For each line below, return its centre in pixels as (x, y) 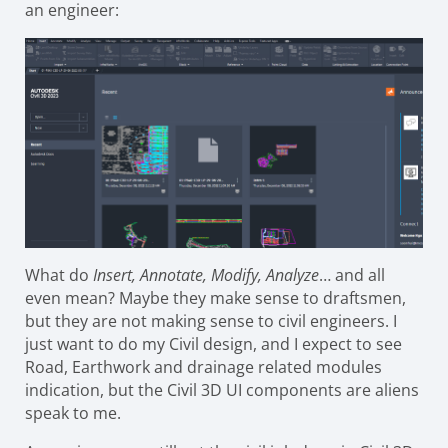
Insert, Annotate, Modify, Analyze (206, 274)
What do (59, 274)
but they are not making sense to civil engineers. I (211, 320)
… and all (352, 274)
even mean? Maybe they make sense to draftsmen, (215, 297)
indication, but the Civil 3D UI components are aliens (222, 389)
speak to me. (75, 412)
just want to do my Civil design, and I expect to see (213, 343)
